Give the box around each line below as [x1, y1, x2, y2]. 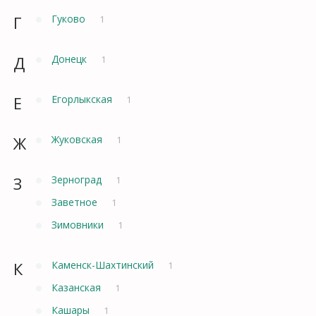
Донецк [51, 51, 90, 66]
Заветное [51, 195, 100, 209]
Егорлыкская [51, 92, 115, 106]
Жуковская [51, 132, 105, 146]
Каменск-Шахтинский [51, 257, 157, 272]
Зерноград [51, 172, 104, 186]
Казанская [51, 280, 104, 294]
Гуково [51, 11, 88, 25]
